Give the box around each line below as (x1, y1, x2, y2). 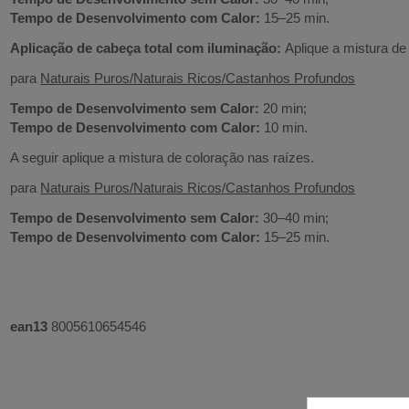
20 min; (259, 100, 308, 116)
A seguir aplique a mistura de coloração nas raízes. (10, 149, 315, 165)
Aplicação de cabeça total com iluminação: (10, 39, 286, 56)
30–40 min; (259, 209, 330, 225)
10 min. (260, 119, 309, 135)
